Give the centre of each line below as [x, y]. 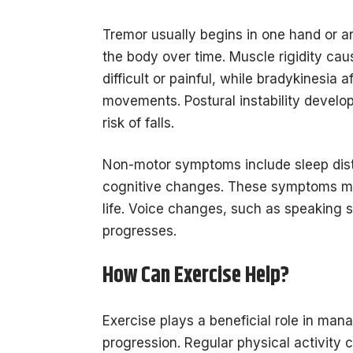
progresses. [139, 231]
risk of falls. [138, 123]
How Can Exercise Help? [196, 275]
